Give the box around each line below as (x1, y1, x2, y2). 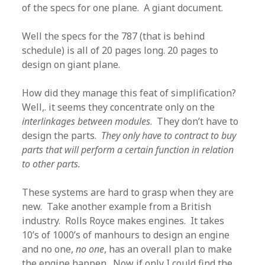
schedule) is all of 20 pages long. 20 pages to (22, 44, 219, 57)
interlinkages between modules (22, 115, 151, 128)
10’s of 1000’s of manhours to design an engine (22, 228, 230, 241)
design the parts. (22, 129, 102, 142)
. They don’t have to (150, 115, 239, 128)
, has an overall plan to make (104, 243, 232, 256)
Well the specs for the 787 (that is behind (22, 30, 205, 43)
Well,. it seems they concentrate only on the (22, 101, 215, 114)
